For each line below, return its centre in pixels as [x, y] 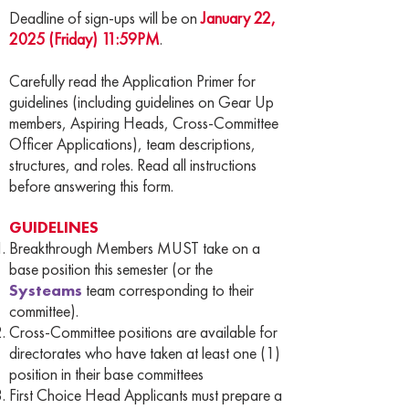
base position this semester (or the [111, 269]
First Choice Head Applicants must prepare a [146, 395]
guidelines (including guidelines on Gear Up [142, 102]
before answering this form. [91, 186]
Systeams [47, 290]
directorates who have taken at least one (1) [145, 353]
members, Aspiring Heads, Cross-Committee [144, 123]
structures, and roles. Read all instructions [133, 165]
